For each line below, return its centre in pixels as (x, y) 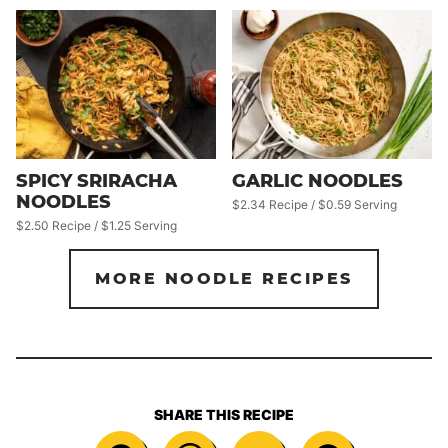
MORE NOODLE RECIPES (224, 279)
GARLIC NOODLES (317, 181)
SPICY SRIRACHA (96, 181)
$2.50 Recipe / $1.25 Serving (96, 226)
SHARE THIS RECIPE (224, 415)
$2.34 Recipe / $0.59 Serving (314, 205)
